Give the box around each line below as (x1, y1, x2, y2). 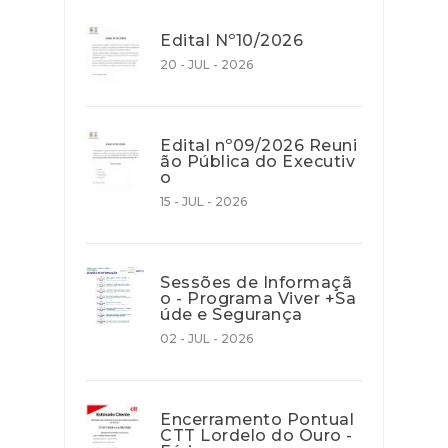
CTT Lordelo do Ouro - (160, 426, 353, 446)
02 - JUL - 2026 (160, 331, 253, 347)
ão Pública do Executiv (160, 152, 355, 172)
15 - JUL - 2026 (160, 194, 247, 210)
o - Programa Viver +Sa (160, 289, 356, 309)
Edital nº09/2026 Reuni (160, 136, 357, 156)
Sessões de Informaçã (160, 273, 352, 293)
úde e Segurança (160, 305, 303, 325)
